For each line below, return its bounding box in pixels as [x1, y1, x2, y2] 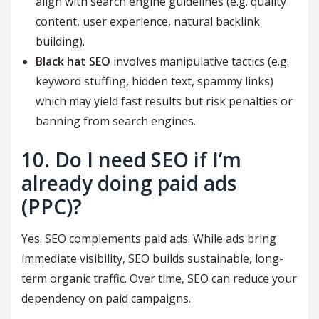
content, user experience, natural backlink [36, 14, 260, 30]
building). [36, 33, 85, 50]
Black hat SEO [36, 53, 110, 70]
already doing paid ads [21, 169, 236, 197]
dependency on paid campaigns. [21, 291, 191, 307]
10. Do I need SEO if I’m [21, 146, 241, 174]
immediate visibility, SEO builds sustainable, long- [21, 251, 283, 267]
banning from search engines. [36, 113, 196, 130]
